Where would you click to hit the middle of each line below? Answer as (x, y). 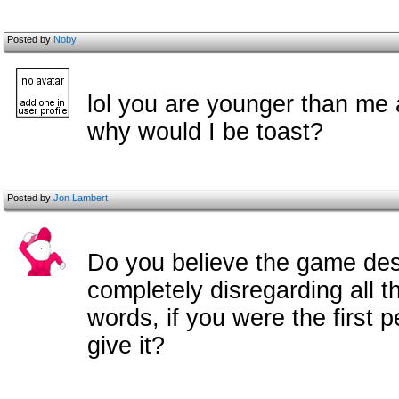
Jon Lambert (81, 198)
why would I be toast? (205, 132)
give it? (126, 346)
